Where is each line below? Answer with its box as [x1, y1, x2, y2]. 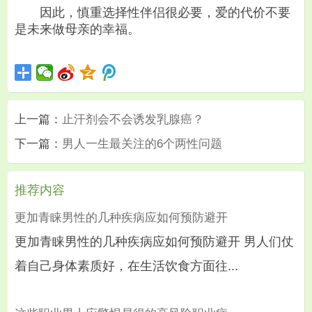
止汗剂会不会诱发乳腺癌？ [62, 113, 204, 127]
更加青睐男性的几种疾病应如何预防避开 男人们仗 [15, 235, 294, 249]
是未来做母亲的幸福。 [15, 22, 140, 36]
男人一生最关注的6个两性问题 [62, 137, 222, 151]
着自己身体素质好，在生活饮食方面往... [15, 259, 238, 274]
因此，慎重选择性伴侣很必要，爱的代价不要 [15, 5, 290, 19]
